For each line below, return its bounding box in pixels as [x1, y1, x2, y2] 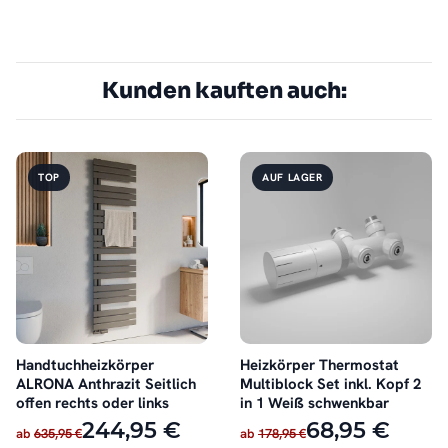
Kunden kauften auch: [101, 77, 347, 105]
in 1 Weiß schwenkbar [240, 393, 389, 414]
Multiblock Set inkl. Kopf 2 [240, 374, 421, 395]
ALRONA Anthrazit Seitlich [16, 374, 196, 395]
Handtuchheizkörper [16, 355, 154, 376]
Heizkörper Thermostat [240, 355, 399, 376]
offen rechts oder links [16, 393, 169, 414]
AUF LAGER [262, 170, 323, 185]
